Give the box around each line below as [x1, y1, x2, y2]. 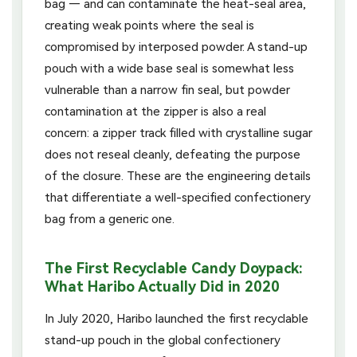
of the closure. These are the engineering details [45, 168, 311, 183]
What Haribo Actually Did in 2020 [45, 277, 280, 295]
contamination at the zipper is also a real [45, 104, 266, 119]
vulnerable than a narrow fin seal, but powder [45, 82, 290, 97]
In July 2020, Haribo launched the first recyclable [45, 311, 308, 326]
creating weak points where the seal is [45, 18, 254, 33]
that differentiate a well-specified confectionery [45, 190, 311, 205]
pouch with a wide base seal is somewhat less [45, 61, 294, 76]
